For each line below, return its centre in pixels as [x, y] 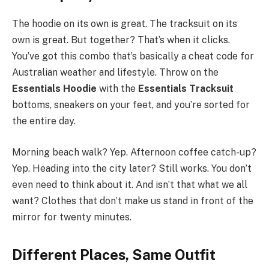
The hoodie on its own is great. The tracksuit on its [125, 24]
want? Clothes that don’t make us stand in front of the [133, 201]
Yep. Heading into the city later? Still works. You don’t [132, 168]
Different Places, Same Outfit [114, 255]
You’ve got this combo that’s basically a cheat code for [133, 56]
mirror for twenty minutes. [72, 217]
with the [117, 89]
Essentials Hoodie [54, 89]
